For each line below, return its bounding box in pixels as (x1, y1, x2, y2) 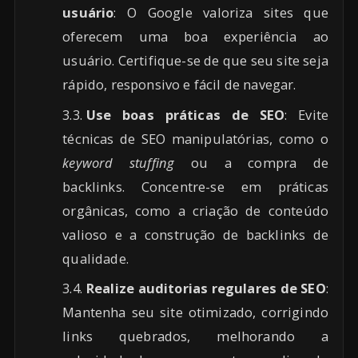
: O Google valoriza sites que (113, 3, 328, 22)
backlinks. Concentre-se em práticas (62, 177, 328, 196)
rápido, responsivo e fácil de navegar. (62, 75, 296, 94)
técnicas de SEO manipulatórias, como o (62, 129, 328, 148)
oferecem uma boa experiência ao (62, 27, 328, 46)
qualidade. (62, 249, 129, 268)
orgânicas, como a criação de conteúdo (62, 201, 328, 220)
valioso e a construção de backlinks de (62, 225, 328, 244)
